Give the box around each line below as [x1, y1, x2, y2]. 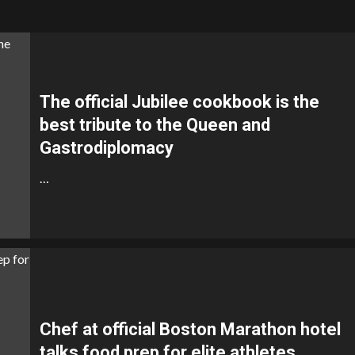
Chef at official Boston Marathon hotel [40, 319, 341, 339]
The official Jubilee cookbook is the [40, 92, 319, 112]
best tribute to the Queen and [40, 115, 270, 135]
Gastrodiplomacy [40, 138, 174, 158]
